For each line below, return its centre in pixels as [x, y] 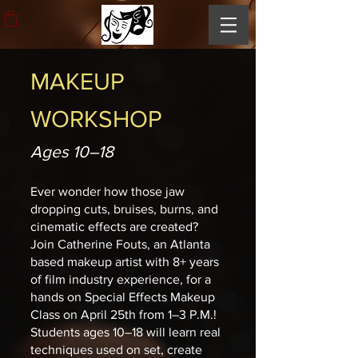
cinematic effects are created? [114, 227]
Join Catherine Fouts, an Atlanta [120, 245]
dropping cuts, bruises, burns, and [124, 209]
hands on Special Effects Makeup [123, 297]
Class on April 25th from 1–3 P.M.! [125, 315]
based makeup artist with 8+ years [125, 262]
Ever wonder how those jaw [107, 192]
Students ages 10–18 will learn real [125, 332]
